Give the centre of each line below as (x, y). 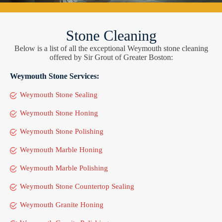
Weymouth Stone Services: (55, 76)
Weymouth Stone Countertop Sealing (77, 187)
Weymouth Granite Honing (62, 205)
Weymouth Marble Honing (61, 150)
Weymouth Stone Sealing (59, 95)
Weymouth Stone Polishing (62, 132)
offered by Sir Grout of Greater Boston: (111, 57)
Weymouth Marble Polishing (64, 168)
